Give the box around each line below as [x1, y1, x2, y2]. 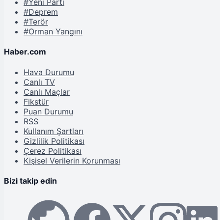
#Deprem [24, 7, 58, 17]
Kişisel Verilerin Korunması [24, 155, 120, 165]
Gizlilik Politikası [24, 136, 84, 146]
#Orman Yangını [24, 27, 82, 37]
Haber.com [4, 47, 46, 57]
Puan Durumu [24, 106, 73, 116]
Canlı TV [24, 77, 55, 87]
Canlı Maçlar [24, 86, 70, 97]
